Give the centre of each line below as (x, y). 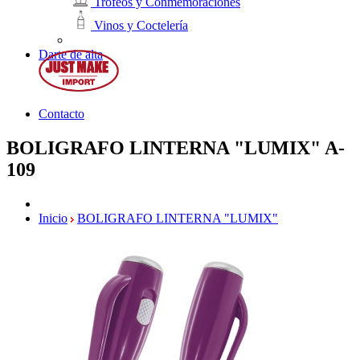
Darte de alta (71, 55)
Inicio (53, 218)
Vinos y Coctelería (139, 26)
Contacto (61, 113)
